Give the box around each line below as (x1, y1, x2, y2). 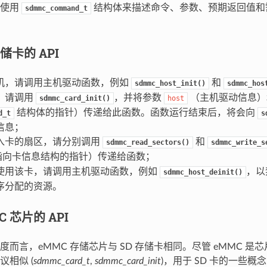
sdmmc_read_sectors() (105, 138, 190, 147)
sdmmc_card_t (33, 256, 90, 266)
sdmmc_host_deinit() (163, 167, 243, 176)
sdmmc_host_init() (134, 79, 206, 88)
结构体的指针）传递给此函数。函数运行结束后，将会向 (14, 107, 257, 117)
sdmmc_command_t (24, 4, 88, 13)
